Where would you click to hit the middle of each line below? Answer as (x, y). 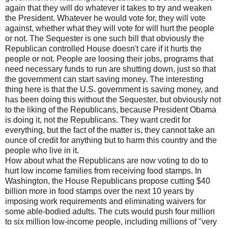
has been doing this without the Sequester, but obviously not (113, 99)
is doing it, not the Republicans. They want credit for (98, 120)
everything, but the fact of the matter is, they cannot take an (110, 130)
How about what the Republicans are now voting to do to (107, 160)
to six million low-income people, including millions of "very (111, 221)
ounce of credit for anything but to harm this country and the (111, 140)
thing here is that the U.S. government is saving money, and (112, 89)
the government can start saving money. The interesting (104, 79)
